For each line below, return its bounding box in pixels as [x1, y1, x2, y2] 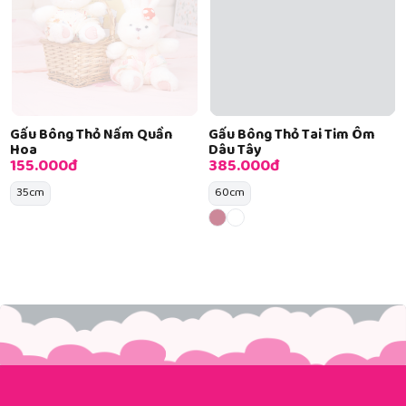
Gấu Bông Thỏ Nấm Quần [10, 122, 172, 148]
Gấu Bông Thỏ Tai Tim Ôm [208, 122, 375, 148]
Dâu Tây [208, 138, 262, 163]
